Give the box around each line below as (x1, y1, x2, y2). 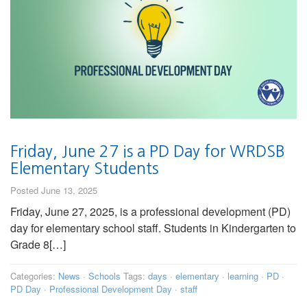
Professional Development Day (49, 282, 172, 295)
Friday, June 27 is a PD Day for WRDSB (10, 143, 285, 159)
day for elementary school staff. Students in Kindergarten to (10, 219, 296, 236)
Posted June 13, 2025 (10, 183, 97, 197)
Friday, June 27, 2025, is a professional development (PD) (10, 203, 291, 219)
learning (228, 269, 258, 282)
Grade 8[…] (10, 236, 66, 252)
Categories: (10, 269, 58, 282)
